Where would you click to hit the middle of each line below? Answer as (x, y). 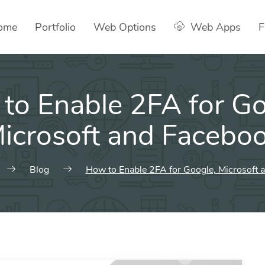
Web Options (125, 27)
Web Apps (216, 27)
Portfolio (55, 27)
